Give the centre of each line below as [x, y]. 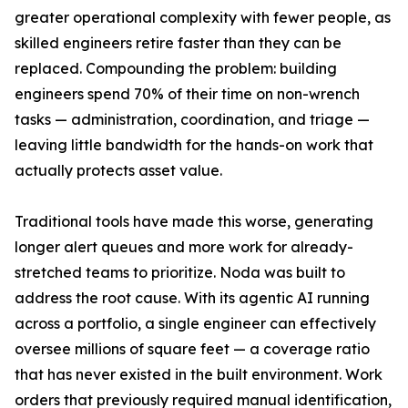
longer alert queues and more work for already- [184, 247]
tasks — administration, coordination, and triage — [192, 120]
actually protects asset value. [118, 171]
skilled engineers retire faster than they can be [178, 43]
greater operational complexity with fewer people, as [203, 18]
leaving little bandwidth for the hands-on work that [194, 145]
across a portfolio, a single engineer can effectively [195, 324]
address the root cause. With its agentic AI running [192, 298]
